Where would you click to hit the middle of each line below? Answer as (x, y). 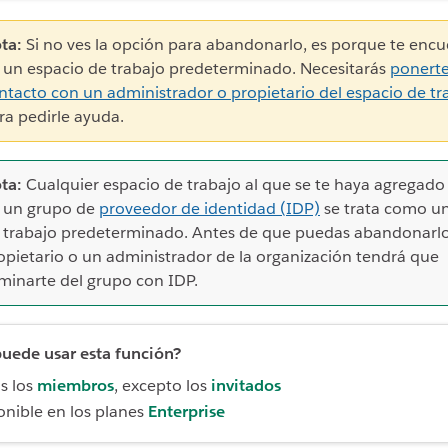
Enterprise (186, 412)
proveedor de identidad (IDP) (209, 209)
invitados (246, 386)
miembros (75, 386)
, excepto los (162, 386)
